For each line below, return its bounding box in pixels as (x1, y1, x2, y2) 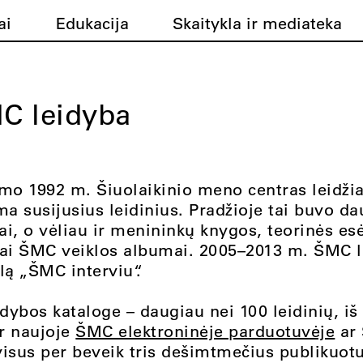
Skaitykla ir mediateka (173, 13, 343, 33)
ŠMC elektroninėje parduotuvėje (75, 321, 335, 341)
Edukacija (55, 13, 129, 33)
